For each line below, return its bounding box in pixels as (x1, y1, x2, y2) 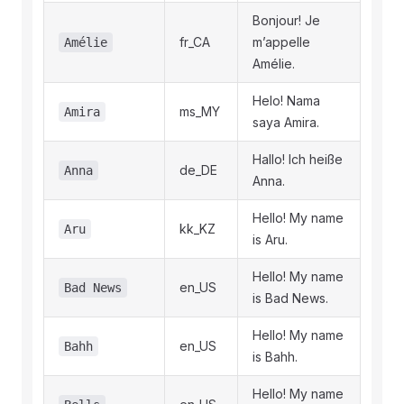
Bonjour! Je (252, 13, 320, 28)
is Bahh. (252, 349, 298, 364)
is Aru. (252, 232, 288, 247)
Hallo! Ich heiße (252, 151, 343, 167)
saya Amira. (252, 115, 319, 130)
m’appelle (252, 34, 310, 50)
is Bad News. (252, 290, 328, 306)
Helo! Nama (252, 93, 320, 108)
